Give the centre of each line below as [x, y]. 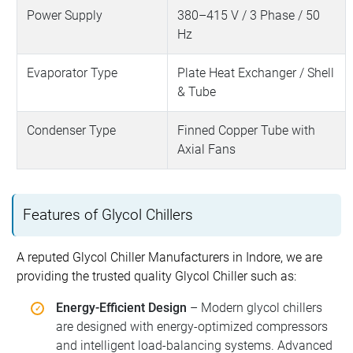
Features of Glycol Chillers [108, 214]
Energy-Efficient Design [121, 307]
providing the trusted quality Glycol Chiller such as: [157, 276]
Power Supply [65, 15]
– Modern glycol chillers [255, 307]
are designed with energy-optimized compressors [192, 326]
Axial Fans [207, 149]
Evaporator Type [72, 72]
